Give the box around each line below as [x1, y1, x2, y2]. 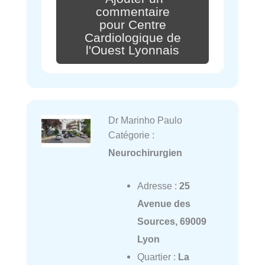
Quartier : [137, 251, 178, 263]
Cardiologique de [84, 30, 181, 45]
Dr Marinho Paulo [108, 115, 182, 126]
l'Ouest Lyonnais [86, 43, 179, 58]
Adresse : [137, 180, 179, 192]
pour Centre [99, 17, 166, 32]
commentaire [95, 4, 170, 19]
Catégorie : [108, 130, 154, 141]
